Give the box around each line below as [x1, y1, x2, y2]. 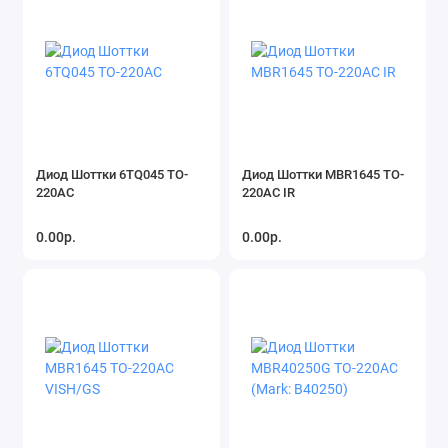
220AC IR [242, 184, 295, 200]
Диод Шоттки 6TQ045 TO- [36, 166, 188, 182]
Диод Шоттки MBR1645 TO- [242, 166, 404, 182]
